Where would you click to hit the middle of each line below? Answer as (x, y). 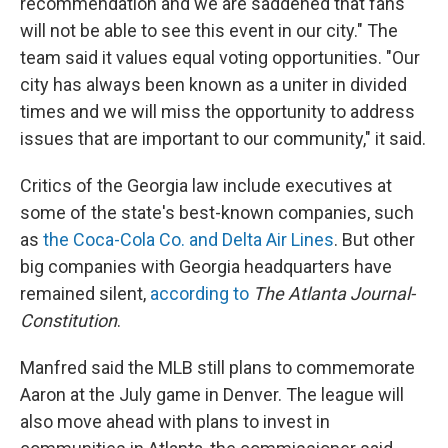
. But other (374, 240)
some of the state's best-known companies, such (217, 213)
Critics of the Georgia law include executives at (206, 186)
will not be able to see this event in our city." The (209, 31)
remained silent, (85, 294)
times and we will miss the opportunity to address (217, 112)
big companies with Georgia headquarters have (206, 267)
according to (199, 294)
